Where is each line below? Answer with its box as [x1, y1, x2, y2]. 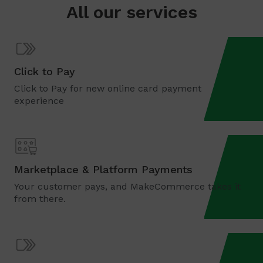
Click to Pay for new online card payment [14, 83, 201, 94]
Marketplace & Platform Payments [14, 163, 193, 176]
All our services [66, 2, 197, 22]
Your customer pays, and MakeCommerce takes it [14, 181, 241, 192]
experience [14, 95, 64, 106]
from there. [14, 193, 66, 204]
